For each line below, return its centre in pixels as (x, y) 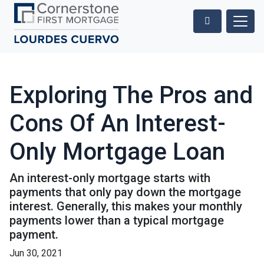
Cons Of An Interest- (118, 124)
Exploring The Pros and (131, 95)
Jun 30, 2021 (36, 253)
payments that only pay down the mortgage (125, 192)
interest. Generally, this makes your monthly (126, 207)
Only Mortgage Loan (117, 152)
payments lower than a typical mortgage (117, 221)
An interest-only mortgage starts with (110, 178)
